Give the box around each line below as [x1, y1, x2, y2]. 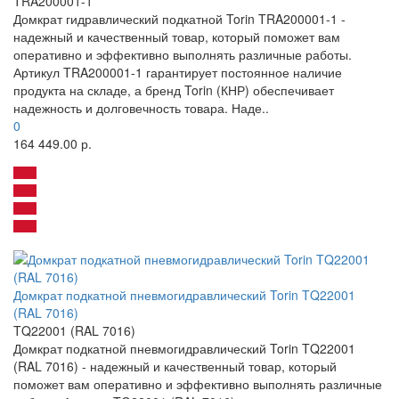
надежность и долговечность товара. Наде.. [13, 99, 269, 118]
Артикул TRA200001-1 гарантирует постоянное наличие [13, 63, 342, 82]
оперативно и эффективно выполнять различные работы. [13, 45, 352, 64]
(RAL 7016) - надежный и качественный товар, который [13, 357, 337, 376]
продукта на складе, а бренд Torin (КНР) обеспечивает [13, 81, 334, 100]
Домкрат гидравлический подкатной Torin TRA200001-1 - [13, 10, 346, 28]
